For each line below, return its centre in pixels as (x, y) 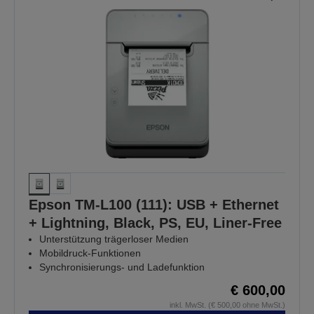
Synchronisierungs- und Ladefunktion (122, 267)
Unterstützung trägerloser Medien (114, 239)
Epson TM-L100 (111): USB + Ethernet (154, 205)
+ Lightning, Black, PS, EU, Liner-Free (155, 223)
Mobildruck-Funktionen (90, 253)
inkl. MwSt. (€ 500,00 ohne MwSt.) (227, 305)
